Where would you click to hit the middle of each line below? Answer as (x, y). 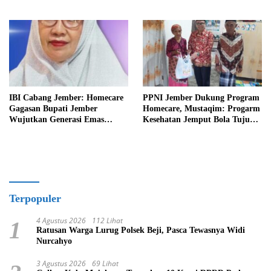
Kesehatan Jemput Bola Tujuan (201, 120)
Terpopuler (35, 199)
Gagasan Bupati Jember (53, 109)
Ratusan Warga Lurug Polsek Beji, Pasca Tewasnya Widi (141, 230)
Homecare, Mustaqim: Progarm (201, 109)
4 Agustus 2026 (61, 221)
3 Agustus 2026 (61, 264)
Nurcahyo (54, 241)
